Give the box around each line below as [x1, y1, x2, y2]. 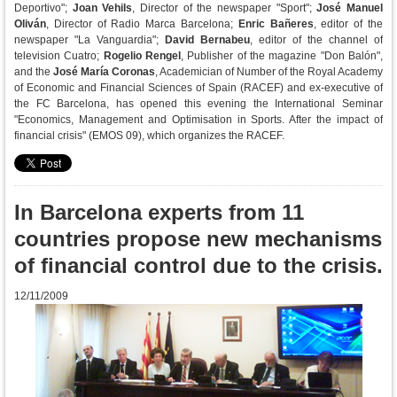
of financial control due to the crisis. [14, 253, 383, 277]
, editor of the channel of [250, 34, 383, 46]
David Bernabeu [165, 34, 250, 46]
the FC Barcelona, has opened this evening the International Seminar [14, 97, 383, 110]
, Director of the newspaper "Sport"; [132, 2, 317, 14]
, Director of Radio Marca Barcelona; [46, 18, 238, 30]
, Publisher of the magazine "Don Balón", [181, 50, 384, 62]
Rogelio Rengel [103, 50, 182, 62]
